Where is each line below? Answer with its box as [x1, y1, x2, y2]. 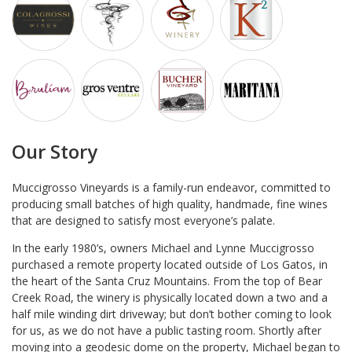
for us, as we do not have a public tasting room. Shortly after [12, 322, 321, 338]
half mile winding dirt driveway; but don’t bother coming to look [12, 306, 332, 321]
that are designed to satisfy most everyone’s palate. [12, 212, 275, 228]
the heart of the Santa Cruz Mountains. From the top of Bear [12, 273, 322, 288]
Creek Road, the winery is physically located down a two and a [12, 289, 328, 305]
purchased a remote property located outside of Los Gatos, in [12, 256, 328, 272]
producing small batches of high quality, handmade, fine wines [12, 196, 328, 211]
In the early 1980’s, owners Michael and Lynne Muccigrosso [12, 240, 314, 255]
